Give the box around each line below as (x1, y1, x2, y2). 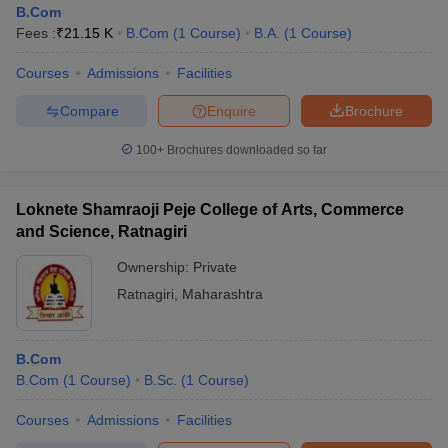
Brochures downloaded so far (164, 143, 327, 157)
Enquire (207, 102, 256, 119)
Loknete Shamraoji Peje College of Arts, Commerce (16, 201, 404, 218)
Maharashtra (182, 286, 263, 302)
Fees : (16, 25, 56, 41)
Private (193, 259, 237, 275)
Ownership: (117, 259, 193, 275)
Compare (59, 102, 119, 119)
